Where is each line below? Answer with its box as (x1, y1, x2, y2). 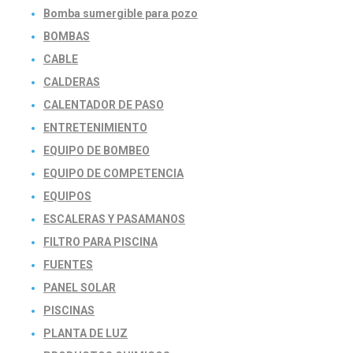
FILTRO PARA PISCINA (43, 235, 158, 248)
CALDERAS (43, 75, 100, 88)
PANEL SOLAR (43, 281, 116, 294)
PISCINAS (43, 303, 95, 317)
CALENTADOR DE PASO (43, 98, 164, 111)
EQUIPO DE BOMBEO (43, 143, 150, 157)
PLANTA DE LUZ (43, 326, 128, 340)
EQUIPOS (43, 189, 91, 203)
